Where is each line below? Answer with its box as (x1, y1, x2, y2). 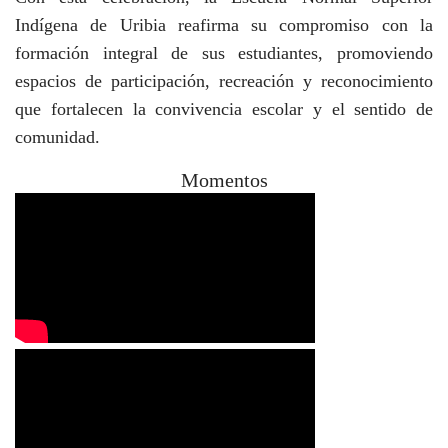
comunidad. (15, 127, 100, 147)
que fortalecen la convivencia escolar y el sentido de (15, 99, 433, 119)
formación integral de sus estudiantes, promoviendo (15, 43, 433, 63)
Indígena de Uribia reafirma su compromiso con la (15, 15, 433, 35)
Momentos (180, 169, 268, 191)
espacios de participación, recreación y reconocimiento (15, 71, 433, 91)
